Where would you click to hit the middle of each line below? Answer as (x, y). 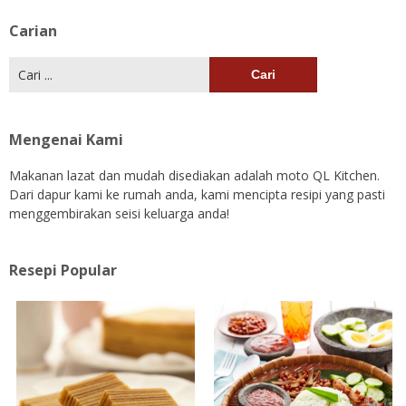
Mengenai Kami (66, 139)
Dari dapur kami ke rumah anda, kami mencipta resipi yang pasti (197, 194)
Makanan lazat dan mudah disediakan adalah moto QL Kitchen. (194, 175)
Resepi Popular (63, 270)
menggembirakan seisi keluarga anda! (119, 213)
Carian (33, 30)
